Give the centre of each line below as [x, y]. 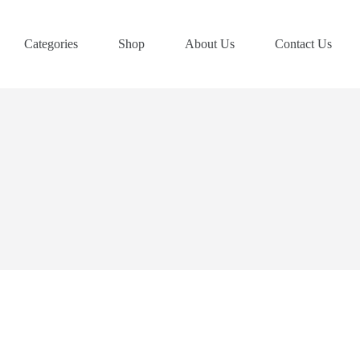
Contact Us [303, 44]
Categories [51, 44]
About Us [209, 44]
